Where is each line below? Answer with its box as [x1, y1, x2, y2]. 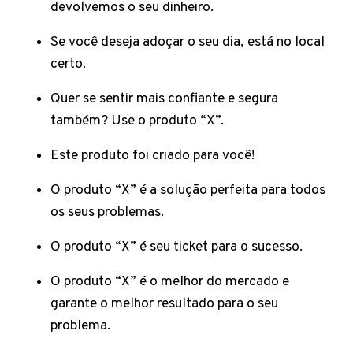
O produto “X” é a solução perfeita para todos [50, 181, 325, 199]
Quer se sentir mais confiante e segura [50, 90, 278, 108]
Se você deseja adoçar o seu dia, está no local [50, 33, 325, 51]
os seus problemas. [50, 203, 167, 221]
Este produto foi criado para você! [50, 147, 258, 165]
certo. [50, 55, 89, 73]
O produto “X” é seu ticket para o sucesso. [50, 238, 306, 256]
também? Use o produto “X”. [50, 112, 227, 130]
